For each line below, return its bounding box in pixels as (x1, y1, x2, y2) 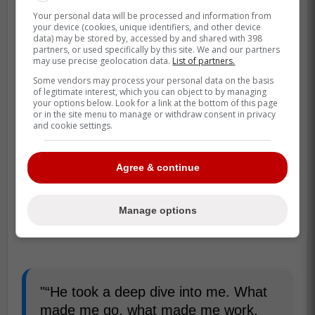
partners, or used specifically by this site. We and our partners (33, 44, 281, 56)
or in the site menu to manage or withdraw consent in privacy (33, 108, 276, 120)
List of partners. (172, 55, 236, 67)
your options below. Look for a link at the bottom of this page (33, 97, 278, 109)
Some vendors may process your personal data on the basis (33, 75, 274, 86)
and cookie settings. (33, 120, 113, 131)
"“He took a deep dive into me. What (40, 283, 267, 300)
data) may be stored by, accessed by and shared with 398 (33, 32, 263, 44)
